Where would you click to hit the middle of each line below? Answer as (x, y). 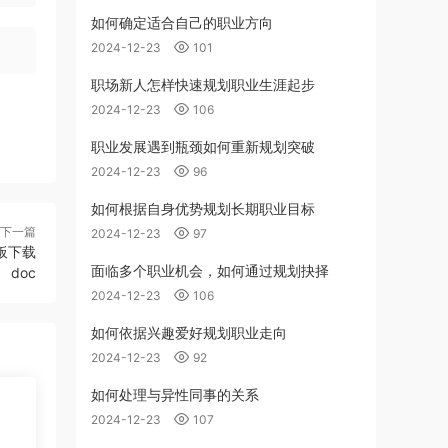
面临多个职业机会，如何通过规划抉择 (210, 270)
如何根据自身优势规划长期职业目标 (203, 208)
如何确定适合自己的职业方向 (182, 22)
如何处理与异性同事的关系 (175, 394)
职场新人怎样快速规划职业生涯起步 (203, 84)
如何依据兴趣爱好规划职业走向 (189, 332)
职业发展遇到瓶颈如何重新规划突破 (203, 146)
